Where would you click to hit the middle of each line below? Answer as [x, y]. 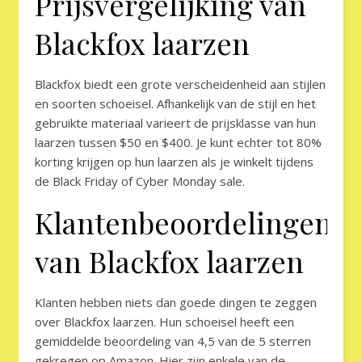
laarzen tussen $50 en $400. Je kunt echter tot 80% [178, 143]
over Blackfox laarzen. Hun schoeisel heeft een [164, 322]
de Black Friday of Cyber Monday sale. [140, 181]
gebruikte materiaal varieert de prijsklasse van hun [175, 123]
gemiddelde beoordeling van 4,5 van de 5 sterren [173, 341]
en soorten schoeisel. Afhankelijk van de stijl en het [175, 104]
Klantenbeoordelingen [183, 223]
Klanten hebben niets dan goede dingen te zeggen [176, 303]
